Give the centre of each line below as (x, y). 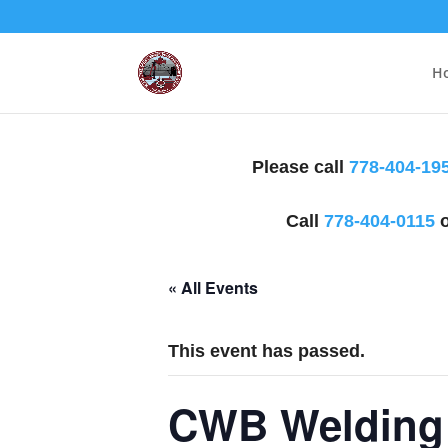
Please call (300, 167)
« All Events (213, 287)
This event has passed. (266, 351)
